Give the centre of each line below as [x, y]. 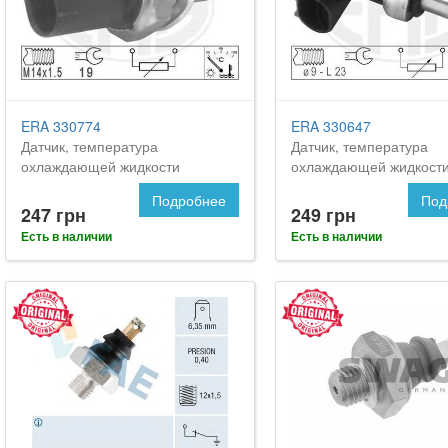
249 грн [323, 215]
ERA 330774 [61, 126]
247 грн [53, 215]
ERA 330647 [330, 126]
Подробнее [188, 200]
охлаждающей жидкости [100, 166]
